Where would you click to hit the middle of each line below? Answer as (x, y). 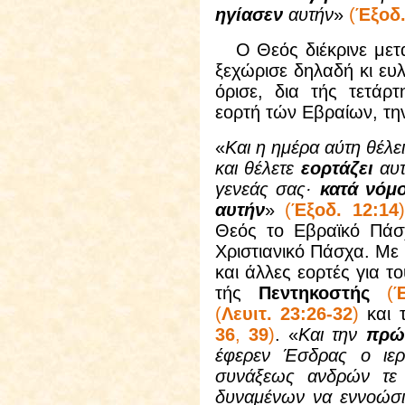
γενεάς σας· (267, 189)
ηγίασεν (249, 14)
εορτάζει (337, 168)
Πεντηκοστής (314, 293)
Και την (332, 334)
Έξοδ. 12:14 (345, 210)
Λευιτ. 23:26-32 (287, 314)
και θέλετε (258, 168)
